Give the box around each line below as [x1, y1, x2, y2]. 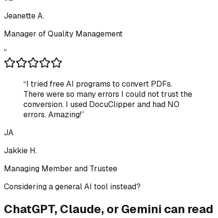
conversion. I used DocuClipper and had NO [23, 99, 180, 109]
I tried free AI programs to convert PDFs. [26, 78, 172, 89]
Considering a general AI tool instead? [4, 181, 141, 192]
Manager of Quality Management [4, 28, 123, 39]
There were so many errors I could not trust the [23, 89, 192, 99]
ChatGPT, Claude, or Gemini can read [4, 201, 213, 217]
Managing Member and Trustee [4, 163, 117, 174]
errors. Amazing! [23, 109, 81, 120]
